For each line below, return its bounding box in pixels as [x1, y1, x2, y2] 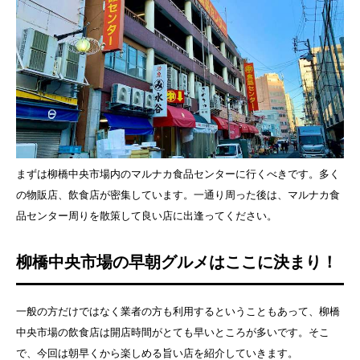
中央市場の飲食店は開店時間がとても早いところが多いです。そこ [16, 325, 329, 338]
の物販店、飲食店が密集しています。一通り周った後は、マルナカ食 [16, 188, 340, 201]
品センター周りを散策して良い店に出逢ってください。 [16, 209, 277, 222]
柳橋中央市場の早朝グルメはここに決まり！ [16, 252, 337, 271]
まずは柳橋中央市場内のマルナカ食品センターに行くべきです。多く [16, 167, 340, 180]
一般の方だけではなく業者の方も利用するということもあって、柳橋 [16, 305, 340, 317]
